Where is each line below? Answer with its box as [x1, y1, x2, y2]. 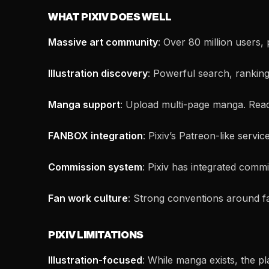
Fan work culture [48, 192, 128, 204]
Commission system [48, 161, 142, 173]
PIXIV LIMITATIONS [48, 230, 144, 240]
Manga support [48, 98, 120, 110]
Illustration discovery [48, 67, 148, 79]
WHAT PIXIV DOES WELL [48, 12, 172, 22]
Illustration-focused [48, 254, 142, 266]
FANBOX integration [48, 130, 143, 142]
